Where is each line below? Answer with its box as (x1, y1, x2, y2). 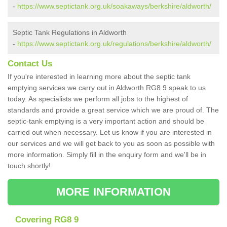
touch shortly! (8, 162, 51, 170)
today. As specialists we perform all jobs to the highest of (8, 95, 188, 103)
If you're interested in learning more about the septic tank (8, 72, 191, 81)
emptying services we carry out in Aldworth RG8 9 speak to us (8, 84, 206, 92)
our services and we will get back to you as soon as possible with (8, 139, 215, 148)
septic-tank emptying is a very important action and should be (8, 117, 204, 126)
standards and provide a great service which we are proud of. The (8, 106, 219, 115)
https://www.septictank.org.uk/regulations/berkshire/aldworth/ (17, 40, 211, 48)
